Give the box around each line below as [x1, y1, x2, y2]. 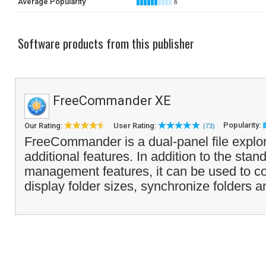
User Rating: [113, 121, 158, 130]
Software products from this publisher [18, 34, 194, 52]
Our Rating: [24, 121, 64, 130]
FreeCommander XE [53, 93, 171, 108]
